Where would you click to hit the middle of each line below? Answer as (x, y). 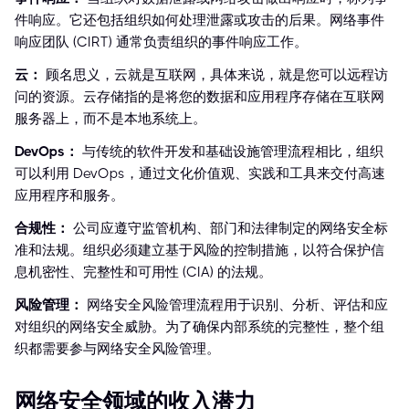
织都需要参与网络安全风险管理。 (117, 349)
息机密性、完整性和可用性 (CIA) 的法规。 (143, 273)
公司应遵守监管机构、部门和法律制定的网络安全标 (231, 229)
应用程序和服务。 (69, 196)
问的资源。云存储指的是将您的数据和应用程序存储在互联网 (199, 97)
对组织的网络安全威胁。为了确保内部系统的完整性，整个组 (199, 327)
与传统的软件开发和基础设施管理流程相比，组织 (233, 152)
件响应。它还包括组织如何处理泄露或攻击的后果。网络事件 (199, 21)
